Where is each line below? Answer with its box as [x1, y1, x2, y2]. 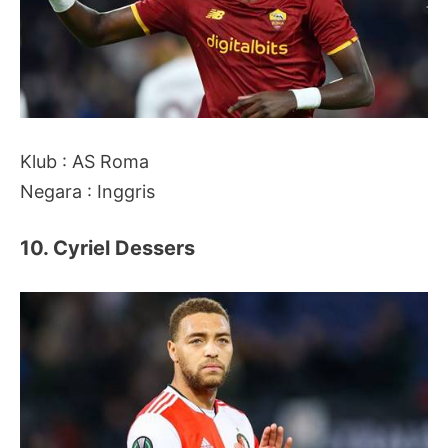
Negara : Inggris [20, 180, 155, 202]
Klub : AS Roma [20, 150, 149, 172]
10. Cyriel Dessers [20, 235, 195, 260]
